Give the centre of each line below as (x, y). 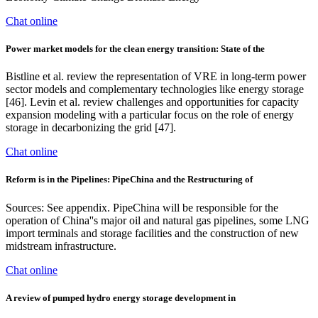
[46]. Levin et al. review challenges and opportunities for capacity (152, 102)
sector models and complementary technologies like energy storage (155, 89)
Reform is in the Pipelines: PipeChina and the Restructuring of (129, 180)
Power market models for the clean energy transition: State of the (135, 48)
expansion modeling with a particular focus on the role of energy (150, 115)
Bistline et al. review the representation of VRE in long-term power (156, 77)
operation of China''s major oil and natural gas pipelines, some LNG (158, 220)
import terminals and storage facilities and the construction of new (152, 233)
